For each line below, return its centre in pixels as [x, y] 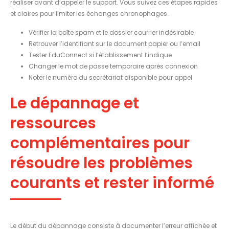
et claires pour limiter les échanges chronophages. [89, 13]
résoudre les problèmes [101, 163]
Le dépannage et [75, 103]
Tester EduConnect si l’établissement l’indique [100, 55]
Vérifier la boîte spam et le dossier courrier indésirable [111, 32]
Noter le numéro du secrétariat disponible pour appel [110, 77]
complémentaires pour [100, 143]
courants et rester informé [112, 183]
